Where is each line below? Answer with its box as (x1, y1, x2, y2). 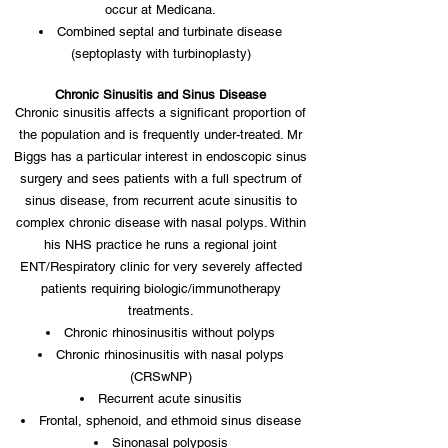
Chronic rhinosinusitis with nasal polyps (55, 347, 284, 362)
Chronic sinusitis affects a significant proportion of (15, 105, 306, 120)
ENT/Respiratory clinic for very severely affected (19, 259, 302, 274)
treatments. (127, 303, 194, 318)
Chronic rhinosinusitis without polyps (64, 325, 275, 340)
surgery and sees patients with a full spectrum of (19, 171, 302, 186)
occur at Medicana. (105, 2, 216, 17)
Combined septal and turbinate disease (57, 24, 282, 39)
